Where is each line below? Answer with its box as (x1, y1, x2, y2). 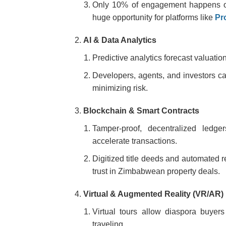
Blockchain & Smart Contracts (83, 106, 199, 115)
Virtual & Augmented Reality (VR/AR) (83, 190, 223, 198)
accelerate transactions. (92, 137, 177, 145)
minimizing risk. (92, 84, 148, 92)
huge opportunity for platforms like (92, 13, 215, 22)
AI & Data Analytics (83, 36, 156, 44)
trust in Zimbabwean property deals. (92, 167, 220, 176)
